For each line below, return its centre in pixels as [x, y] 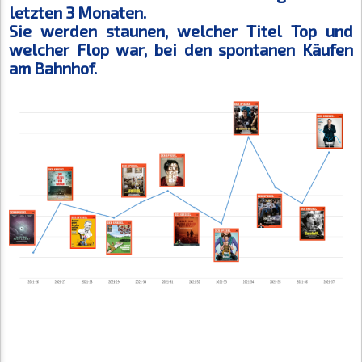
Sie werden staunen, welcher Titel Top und [181, 30]
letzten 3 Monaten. [78, 12]
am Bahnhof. [53, 67]
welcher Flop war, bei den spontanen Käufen [181, 49]
